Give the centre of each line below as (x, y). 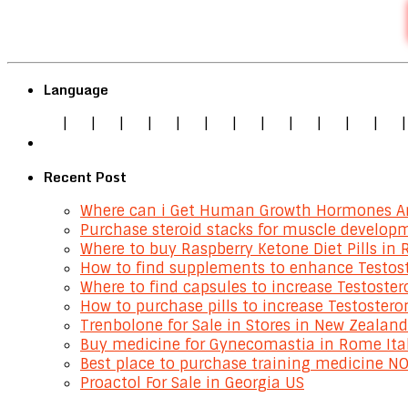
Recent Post (85, 177)
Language (76, 90)
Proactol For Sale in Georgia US (192, 383)
